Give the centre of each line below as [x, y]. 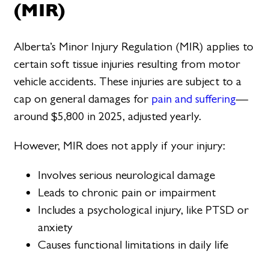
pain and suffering [194, 98]
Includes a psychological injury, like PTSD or [144, 210]
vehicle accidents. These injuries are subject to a [128, 81]
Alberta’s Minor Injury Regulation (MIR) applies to [134, 46]
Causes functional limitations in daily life [133, 245]
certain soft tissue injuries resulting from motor [127, 64]
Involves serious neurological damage [127, 175]
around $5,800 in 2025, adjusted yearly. [108, 116]
